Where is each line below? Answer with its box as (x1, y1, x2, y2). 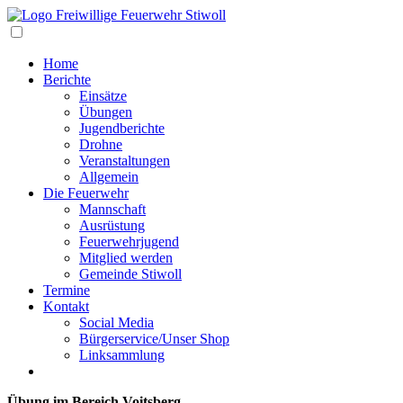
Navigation (24, 22, 87, 38)
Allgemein (79, 169, 139, 184)
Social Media (79, 315, 154, 330)
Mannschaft (79, 201, 146, 217)
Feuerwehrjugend (79, 234, 179, 249)
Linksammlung (79, 347, 165, 363)
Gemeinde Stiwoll (79, 266, 182, 282)
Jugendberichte (79, 121, 165, 136)
